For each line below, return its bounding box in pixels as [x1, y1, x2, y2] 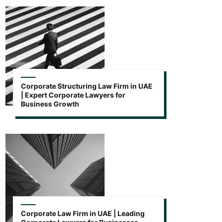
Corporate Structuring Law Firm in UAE [21, 81, 153, 90]
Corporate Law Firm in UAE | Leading [21, 209, 145, 218]
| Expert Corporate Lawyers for [21, 90, 125, 99]
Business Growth [21, 99, 79, 108]
